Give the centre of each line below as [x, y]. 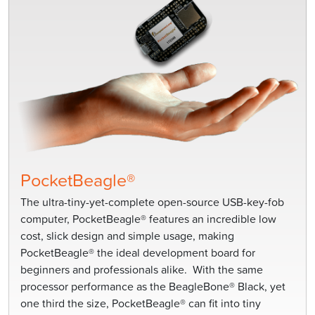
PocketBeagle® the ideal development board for [138, 253]
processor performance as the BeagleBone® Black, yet [153, 287]
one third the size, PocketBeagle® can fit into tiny [141, 303]
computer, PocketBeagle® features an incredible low [148, 219]
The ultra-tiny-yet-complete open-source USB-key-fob [152, 202]
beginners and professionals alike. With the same [142, 270]
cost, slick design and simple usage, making [127, 236]
